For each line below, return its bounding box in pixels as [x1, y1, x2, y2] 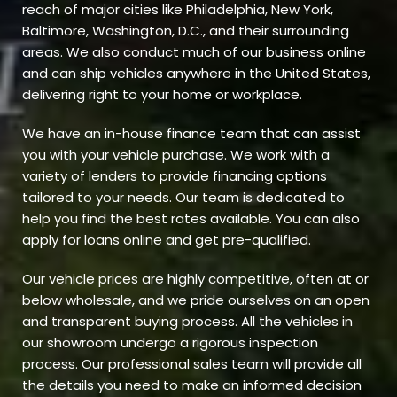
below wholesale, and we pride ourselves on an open [22, 291, 370, 310]
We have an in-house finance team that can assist [22, 124, 361, 144]
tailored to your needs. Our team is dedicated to [22, 188, 345, 207]
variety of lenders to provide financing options [22, 167, 327, 186]
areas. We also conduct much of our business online [22, 43, 366, 62]
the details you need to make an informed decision [22, 376, 362, 395]
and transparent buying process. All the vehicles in [22, 312, 353, 331]
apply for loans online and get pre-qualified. [22, 230, 315, 250]
